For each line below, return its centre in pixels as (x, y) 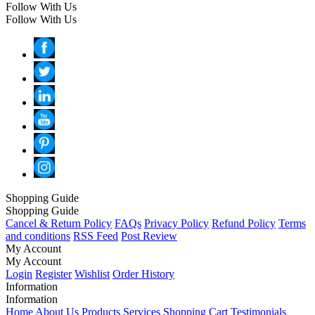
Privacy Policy (176, 223)
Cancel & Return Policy (59, 223)
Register (53, 274)
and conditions (38, 236)
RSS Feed (96, 236)
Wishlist (92, 274)
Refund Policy (244, 223)
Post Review (149, 236)
